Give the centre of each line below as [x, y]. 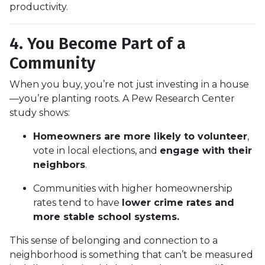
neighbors [59, 164]
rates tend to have [77, 202]
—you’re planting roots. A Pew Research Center [122, 98]
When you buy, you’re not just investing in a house [129, 84]
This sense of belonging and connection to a [114, 240]
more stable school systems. [106, 216]
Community [52, 63]
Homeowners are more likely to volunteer [140, 136]
